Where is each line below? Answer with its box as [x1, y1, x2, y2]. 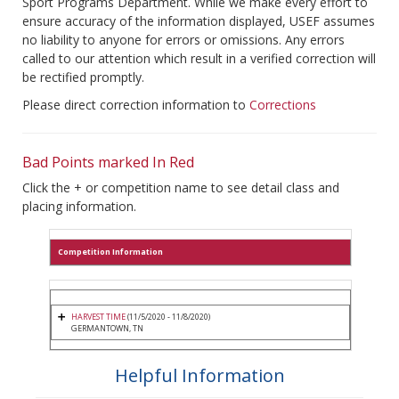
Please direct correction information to [22, 96, 249, 114]
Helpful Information [114, 363, 285, 388]
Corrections [249, 96, 316, 114]
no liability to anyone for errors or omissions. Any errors [22, 31, 345, 49]
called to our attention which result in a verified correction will [22, 50, 376, 68]
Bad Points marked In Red [22, 152, 194, 173]
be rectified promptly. [22, 69, 144, 86]
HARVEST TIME [71, 311, 126, 323]
